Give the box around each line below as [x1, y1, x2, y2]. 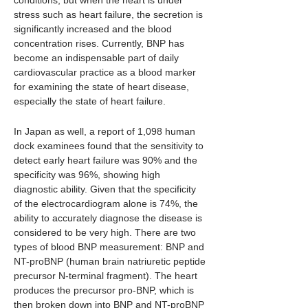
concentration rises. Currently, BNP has [14, 38, 184, 49]
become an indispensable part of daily [14, 52, 179, 63]
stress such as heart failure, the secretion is [14, 9, 203, 20]
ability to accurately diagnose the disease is [14, 212, 202, 223]
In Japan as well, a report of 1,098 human [14, 126, 195, 137]
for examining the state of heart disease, [14, 81, 189, 92]
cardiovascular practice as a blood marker [14, 67, 196, 78]
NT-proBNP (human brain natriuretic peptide [14, 256, 206, 267]
